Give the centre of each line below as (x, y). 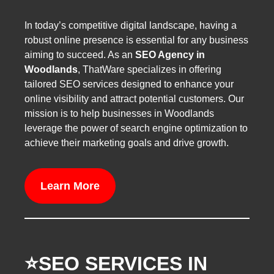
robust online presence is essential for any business (136, 40)
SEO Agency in (170, 54)
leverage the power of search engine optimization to (136, 128)
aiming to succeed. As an (80, 54)
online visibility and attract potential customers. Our (134, 98)
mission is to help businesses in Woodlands (119, 113)
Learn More (70, 186)
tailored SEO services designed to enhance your (129, 84)
